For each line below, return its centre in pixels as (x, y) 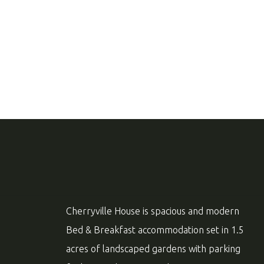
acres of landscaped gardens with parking (153, 249)
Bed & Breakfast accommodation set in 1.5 (155, 230)
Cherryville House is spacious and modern (153, 211)
